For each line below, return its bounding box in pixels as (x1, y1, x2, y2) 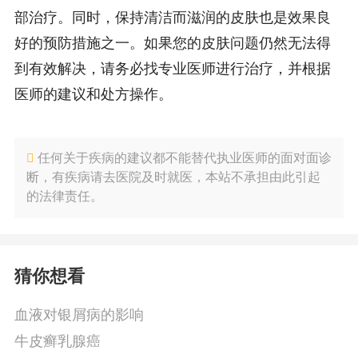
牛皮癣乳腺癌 (14, 333, 101, 350)
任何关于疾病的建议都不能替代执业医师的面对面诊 (37, 151, 332, 165)
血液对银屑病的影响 (14, 307, 144, 324)
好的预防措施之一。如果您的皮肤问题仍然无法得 (14, 34, 331, 51)
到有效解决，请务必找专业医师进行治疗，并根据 (14, 60, 331, 77)
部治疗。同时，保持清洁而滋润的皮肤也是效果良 (14, 9, 331, 26)
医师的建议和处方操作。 (14, 86, 173, 102)
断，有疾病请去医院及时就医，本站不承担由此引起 (26, 170, 320, 185)
